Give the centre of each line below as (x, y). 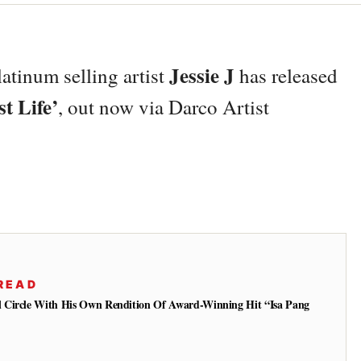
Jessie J (202, 75)
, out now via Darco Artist (164, 107)
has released (286, 75)
